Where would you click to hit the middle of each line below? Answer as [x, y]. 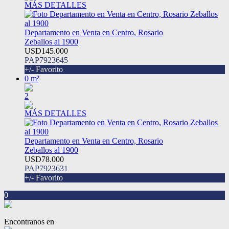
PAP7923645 [46, 60]
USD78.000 [44, 159]
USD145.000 [46, 51]
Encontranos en [29, 222]
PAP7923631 [46, 169]
